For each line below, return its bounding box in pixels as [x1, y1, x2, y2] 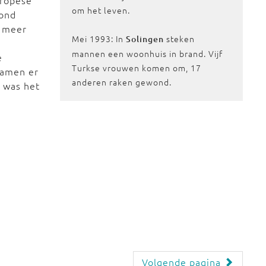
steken [164, 33, 195, 45]
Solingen [126, 33, 164, 45]
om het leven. [72, 4, 131, 16]
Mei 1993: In [72, 33, 126, 45]
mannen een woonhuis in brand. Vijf [72, 47, 223, 59]
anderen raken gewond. [72, 76, 172, 88]
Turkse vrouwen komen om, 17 [72, 62, 202, 74]
